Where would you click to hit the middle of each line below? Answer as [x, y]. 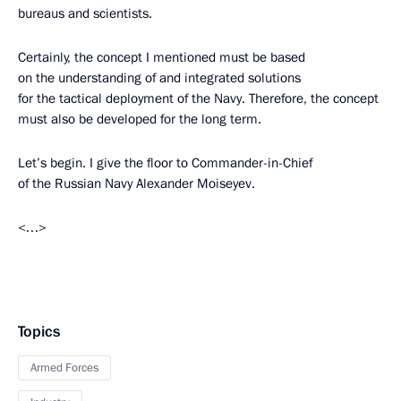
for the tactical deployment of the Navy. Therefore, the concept [198, 98]
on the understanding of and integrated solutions [159, 78]
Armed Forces [64, 368]
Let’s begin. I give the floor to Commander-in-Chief [165, 163]
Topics [39, 332]
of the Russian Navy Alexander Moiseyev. [137, 183]
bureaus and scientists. [85, 13]
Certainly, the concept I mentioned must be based [162, 57]
